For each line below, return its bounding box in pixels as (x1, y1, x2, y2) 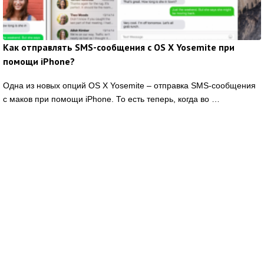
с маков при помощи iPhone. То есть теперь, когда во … (3, 94, 220, 104)
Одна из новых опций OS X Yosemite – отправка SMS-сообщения (3, 81, 256, 91)
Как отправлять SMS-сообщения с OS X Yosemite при (3, 41, 235, 54)
